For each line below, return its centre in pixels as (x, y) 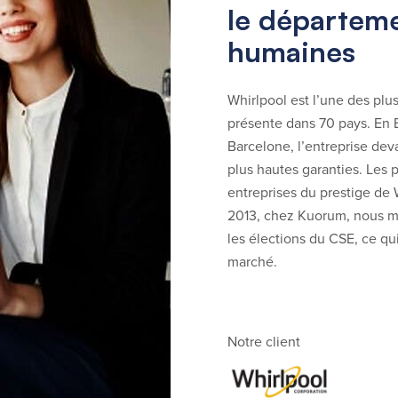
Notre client (264, 342)
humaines (291, 52)
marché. (252, 262)
